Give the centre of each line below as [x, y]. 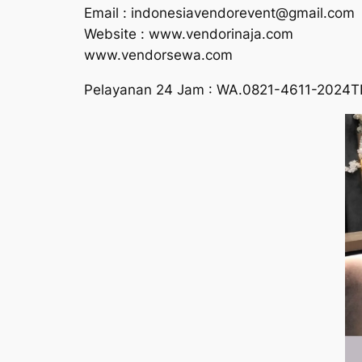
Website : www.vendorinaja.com [189, 34]
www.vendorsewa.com [158, 55]
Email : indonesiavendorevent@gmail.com [219, 13]
